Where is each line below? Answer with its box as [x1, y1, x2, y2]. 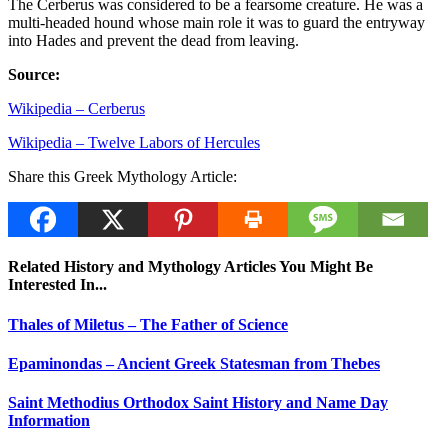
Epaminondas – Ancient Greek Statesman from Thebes [8, 354, 380, 372]
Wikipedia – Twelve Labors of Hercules [8, 134, 260, 152]
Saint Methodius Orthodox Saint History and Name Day [8, 394, 388, 412]
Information [8, 412, 90, 430]
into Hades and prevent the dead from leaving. [8, 32, 299, 50]
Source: [8, 66, 60, 84]
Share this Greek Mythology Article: [8, 168, 237, 186]
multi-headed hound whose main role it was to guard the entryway [8, 14, 425, 32]
